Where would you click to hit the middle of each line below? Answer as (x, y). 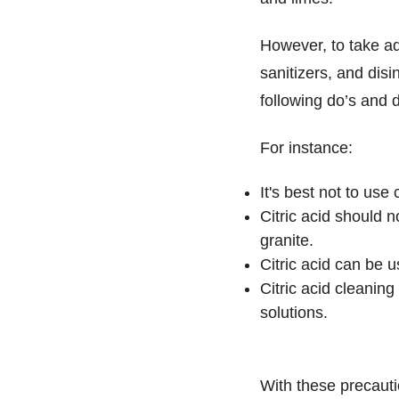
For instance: (309, 147)
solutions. (294, 313)
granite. (289, 241)
